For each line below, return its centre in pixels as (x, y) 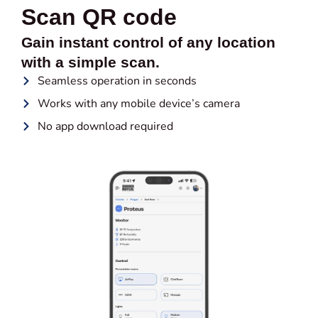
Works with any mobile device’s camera (138, 104)
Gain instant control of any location (148, 43)
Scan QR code (99, 17)
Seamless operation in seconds (117, 81)
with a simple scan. (91, 62)
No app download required (105, 127)
